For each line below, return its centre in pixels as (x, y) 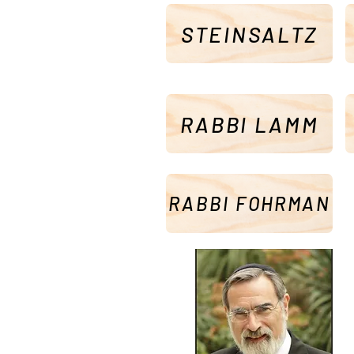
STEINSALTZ (249, 34)
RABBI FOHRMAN (249, 204)
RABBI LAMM (249, 124)
